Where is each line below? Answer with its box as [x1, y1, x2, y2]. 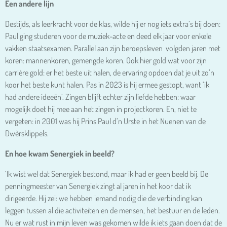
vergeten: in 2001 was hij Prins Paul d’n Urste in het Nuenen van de [5, 116, 206, 126]
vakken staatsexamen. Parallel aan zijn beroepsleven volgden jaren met [5, 43, 220, 53]
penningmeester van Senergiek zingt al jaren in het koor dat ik [5, 180, 191, 191]
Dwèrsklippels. [5, 128, 49, 138]
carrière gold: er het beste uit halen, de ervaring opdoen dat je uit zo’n [5, 67, 214, 78]
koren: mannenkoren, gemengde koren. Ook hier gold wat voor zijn [5, 55, 207, 65]
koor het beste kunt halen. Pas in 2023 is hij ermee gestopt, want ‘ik [5, 79, 209, 90]
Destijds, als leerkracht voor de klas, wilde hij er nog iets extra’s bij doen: [5, 18, 220, 29]
